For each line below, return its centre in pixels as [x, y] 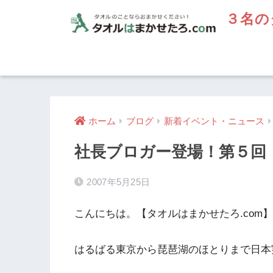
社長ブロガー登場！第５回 [170, 152]
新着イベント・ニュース [214, 122]
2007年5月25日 [119, 182]
